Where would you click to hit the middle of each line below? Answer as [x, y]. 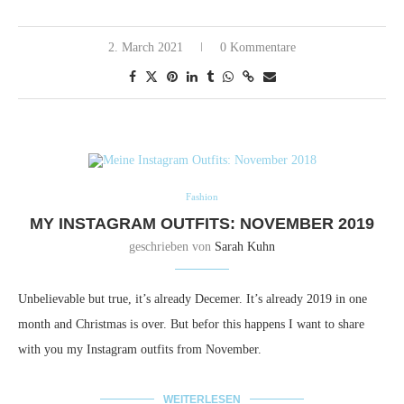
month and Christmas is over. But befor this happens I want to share [191, 324]
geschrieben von [172, 246]
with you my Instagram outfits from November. [140, 349]
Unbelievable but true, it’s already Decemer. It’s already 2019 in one [193, 298]
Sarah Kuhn [245, 246]
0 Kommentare [258, 47]
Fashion [202, 196]
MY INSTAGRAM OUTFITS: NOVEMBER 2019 [202, 223]
